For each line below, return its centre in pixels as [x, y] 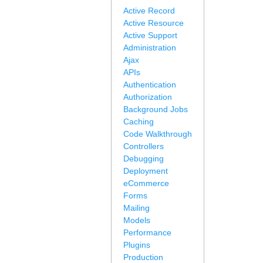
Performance [147, 232]
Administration [150, 48]
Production [143, 257]
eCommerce [146, 183]
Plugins [137, 245]
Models [137, 220]
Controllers [144, 146]
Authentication [150, 85]
